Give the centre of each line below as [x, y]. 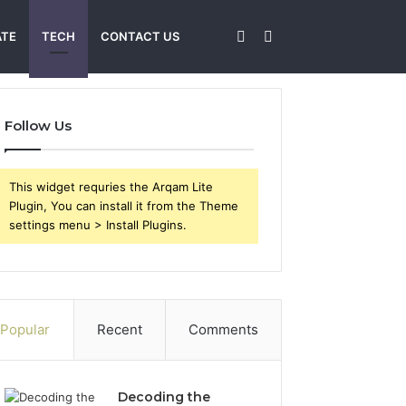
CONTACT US [140, 36]
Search [295, 35]
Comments [223, 329]
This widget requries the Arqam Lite [111, 187]
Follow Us [39, 126]
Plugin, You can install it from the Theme [124, 206]
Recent [119, 329]
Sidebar [271, 35]
